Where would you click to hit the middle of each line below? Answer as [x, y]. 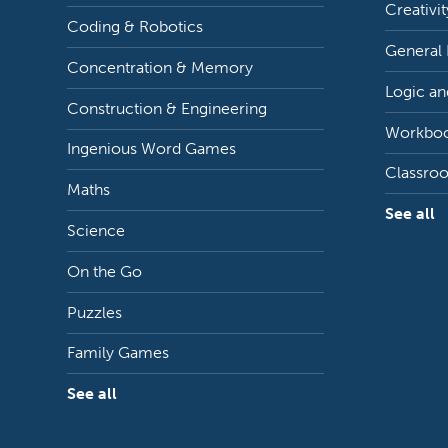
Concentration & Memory [160, 67]
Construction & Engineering [167, 108]
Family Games [118, 353]
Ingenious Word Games [152, 149]
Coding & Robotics [135, 27]
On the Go [105, 271]
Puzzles [95, 312]
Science [96, 231]
